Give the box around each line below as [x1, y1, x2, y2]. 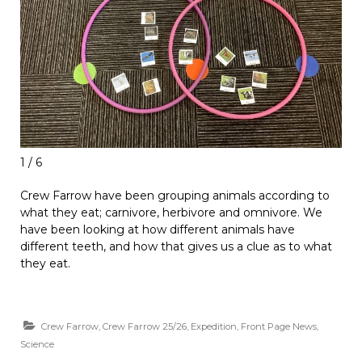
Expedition [191, 321, 237, 333]
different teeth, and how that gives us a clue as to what [20, 239, 332, 255]
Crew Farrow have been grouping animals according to [20, 188, 330, 204]
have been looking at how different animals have [20, 222, 295, 238]
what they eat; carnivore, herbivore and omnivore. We [20, 205, 322, 221]
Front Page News [241, 321, 317, 333]
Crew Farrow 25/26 [103, 321, 187, 333]
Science [20, 339, 54, 351]
